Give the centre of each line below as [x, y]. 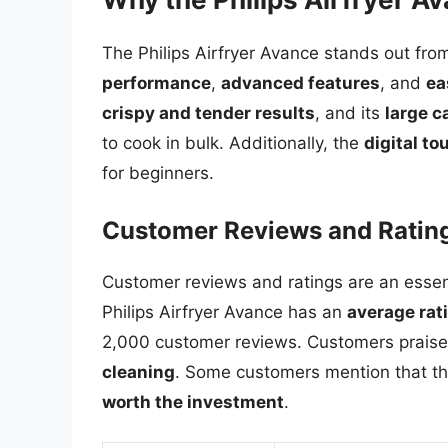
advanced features [300, 83]
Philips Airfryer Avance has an [224, 311]
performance [156, 83]
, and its [350, 113]
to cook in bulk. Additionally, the [233, 143]
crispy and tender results [208, 113]
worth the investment [193, 401]
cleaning [138, 371]
